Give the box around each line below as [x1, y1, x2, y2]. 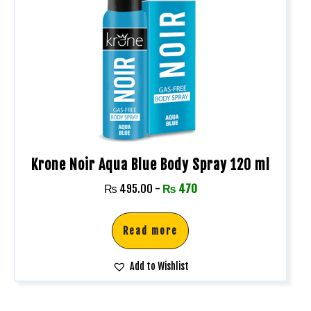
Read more [123, 224, 178, 237]
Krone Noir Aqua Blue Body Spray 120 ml [31, 155, 270, 174]
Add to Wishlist [129, 260, 189, 272]
